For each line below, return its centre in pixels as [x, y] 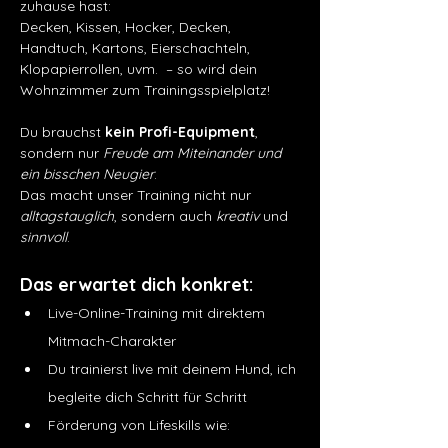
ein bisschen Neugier [87, 174]
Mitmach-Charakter [112, 341]
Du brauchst [62, 132]
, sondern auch [165, 216]
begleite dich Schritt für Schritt [147, 397]
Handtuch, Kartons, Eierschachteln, [137, 48]
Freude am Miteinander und [194, 153]
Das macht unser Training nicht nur [137, 195]
